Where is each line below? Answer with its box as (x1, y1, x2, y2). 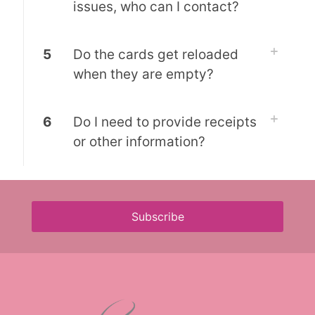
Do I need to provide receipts (73, 114, 257, 130)
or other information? (73, 134, 205, 150)
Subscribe (131, 209, 184, 224)
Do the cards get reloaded (73, 46, 238, 63)
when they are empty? (73, 66, 214, 82)
